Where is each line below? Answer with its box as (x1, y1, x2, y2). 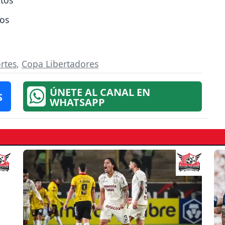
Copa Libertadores (22, 58, 98, 70)
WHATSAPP (50, 95, 105, 109)
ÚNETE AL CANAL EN (50, 85, 151, 99)
